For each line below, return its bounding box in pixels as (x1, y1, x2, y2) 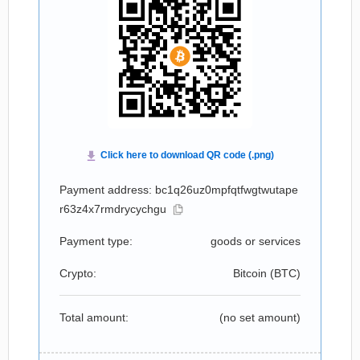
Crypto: (59, 267, 96, 280)
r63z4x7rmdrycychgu (59, 202, 166, 215)
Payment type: (59, 235, 133, 247)
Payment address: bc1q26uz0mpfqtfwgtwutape (59, 183, 298, 196)
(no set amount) (219, 311, 301, 324)
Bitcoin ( (233, 267, 274, 280)
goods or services (211, 235, 301, 247)
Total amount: (59, 311, 129, 324)
